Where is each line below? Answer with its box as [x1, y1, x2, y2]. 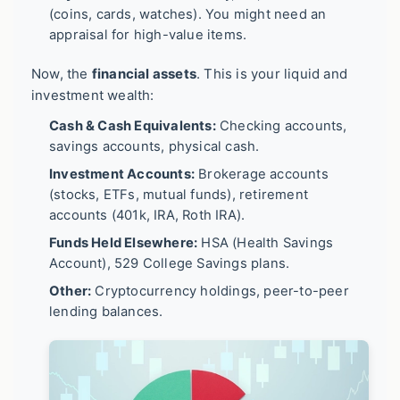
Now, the [31, 64, 92, 82]
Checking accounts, [215, 117, 347, 134]
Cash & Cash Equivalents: [49, 117, 216, 134]
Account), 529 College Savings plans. [49, 254, 290, 271]
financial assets [91, 64, 197, 82]
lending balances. [49, 303, 163, 320]
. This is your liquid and [196, 64, 348, 82]
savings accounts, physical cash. [49, 137, 260, 154]
